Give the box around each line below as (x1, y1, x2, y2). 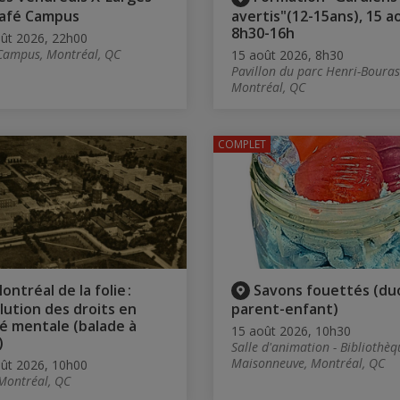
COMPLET (218, 136, 266, 152)
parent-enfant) (231, 299, 338, 320)
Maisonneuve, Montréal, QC (231, 354, 385, 372)
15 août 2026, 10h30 (231, 322, 351, 340)
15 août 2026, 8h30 (231, 46, 344, 63)
